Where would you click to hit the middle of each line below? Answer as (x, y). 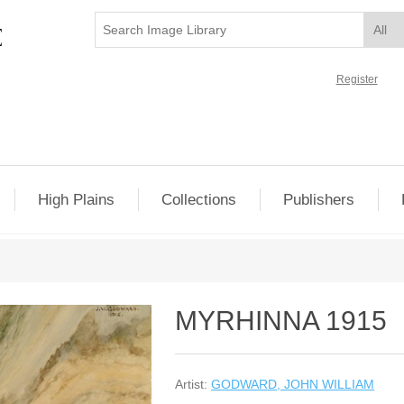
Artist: (192, 384)
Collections (199, 200)
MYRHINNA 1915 (281, 321)
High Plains (77, 200)
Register (357, 79)
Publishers (319, 200)
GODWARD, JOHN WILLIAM (293, 384)
